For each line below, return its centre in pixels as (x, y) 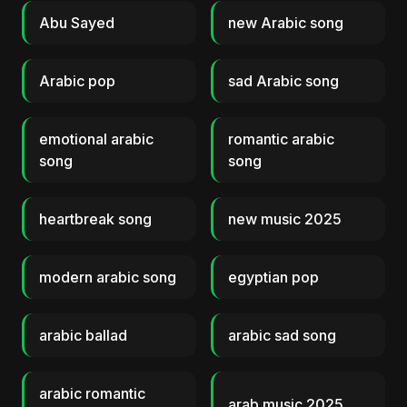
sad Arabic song (283, 81)
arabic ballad (83, 335)
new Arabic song (286, 23)
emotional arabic (96, 139)
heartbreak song (95, 219)
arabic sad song (282, 335)
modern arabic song (108, 277)
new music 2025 (285, 219)
